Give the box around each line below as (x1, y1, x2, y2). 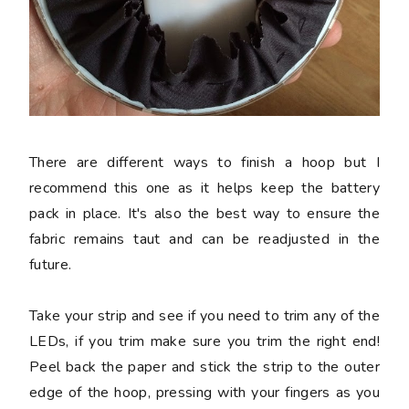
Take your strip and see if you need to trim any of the (29, 305, 380, 326)
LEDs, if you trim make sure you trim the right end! (29, 330, 380, 351)
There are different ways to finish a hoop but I (29, 152, 380, 173)
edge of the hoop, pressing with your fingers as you (29, 382, 380, 403)
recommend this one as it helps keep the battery (29, 177, 380, 198)
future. (29, 254, 72, 275)
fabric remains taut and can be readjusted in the (29, 228, 380, 249)
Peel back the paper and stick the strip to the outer (29, 356, 380, 377)
